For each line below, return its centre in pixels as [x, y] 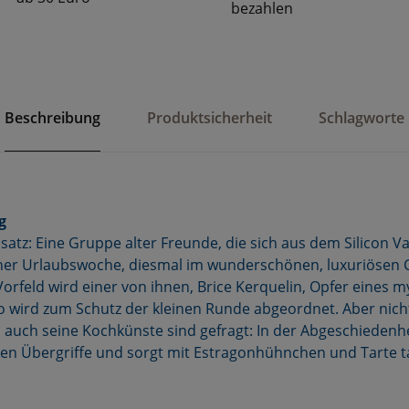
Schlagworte [362, 118]
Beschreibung [52, 118]
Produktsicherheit [210, 118]
